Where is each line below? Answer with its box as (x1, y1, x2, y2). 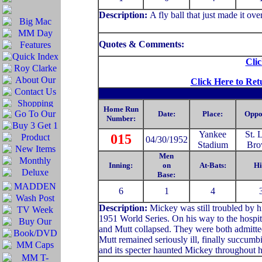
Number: (106, 114, 136, 123)
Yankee (199, 129, 226, 139)
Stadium (197, 140, 228, 150)
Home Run (103, 105, 139, 113)
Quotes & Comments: (99, 39, 187, 49)
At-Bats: (199, 161, 226, 170)
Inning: (109, 161, 133, 170)
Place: (202, 109, 223, 118)
